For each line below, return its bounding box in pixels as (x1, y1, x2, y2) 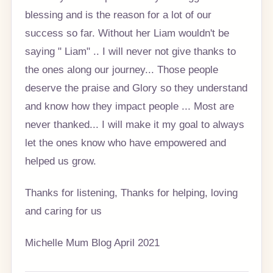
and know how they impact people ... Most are (24, 100, 234, 113)
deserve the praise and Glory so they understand (24, 82, 247, 94)
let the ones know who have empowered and (24, 136, 226, 149)
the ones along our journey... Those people (24, 63, 218, 76)
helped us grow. (24, 155, 96, 168)
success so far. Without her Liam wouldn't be (24, 27, 229, 40)
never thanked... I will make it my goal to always (24, 118, 244, 131)
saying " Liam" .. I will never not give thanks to (24, 45, 236, 58)
